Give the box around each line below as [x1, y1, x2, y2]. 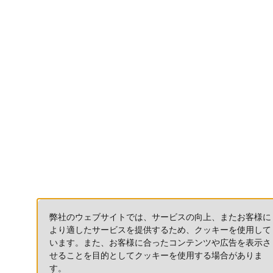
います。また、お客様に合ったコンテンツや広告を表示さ [49, 238, 271, 247]
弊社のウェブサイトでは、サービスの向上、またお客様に [49, 212, 271, 222]
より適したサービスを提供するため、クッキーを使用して [49, 225, 271, 235]
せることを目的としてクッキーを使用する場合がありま [49, 250, 263, 260]
